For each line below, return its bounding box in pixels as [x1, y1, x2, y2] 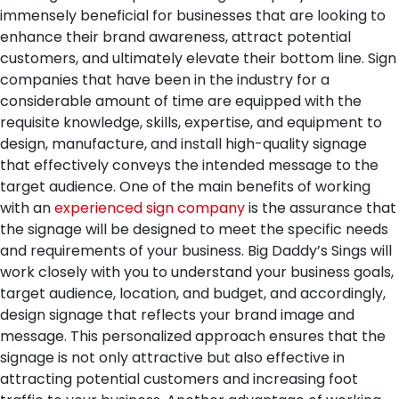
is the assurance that [245, 198, 396, 218]
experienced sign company [54, 198, 245, 218]
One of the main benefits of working [119, 176, 370, 197]
